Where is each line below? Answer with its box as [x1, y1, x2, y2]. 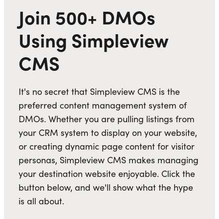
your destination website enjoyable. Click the [19, 168, 195, 180]
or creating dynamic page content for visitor [19, 140, 195, 153]
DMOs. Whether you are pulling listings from [19, 113, 195, 125]
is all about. [19, 195, 64, 207]
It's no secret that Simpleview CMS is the [19, 86, 180, 98]
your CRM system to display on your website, [19, 127, 197, 139]
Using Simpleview [19, 26, 169, 53]
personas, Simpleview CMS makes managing [19, 154, 198, 166]
